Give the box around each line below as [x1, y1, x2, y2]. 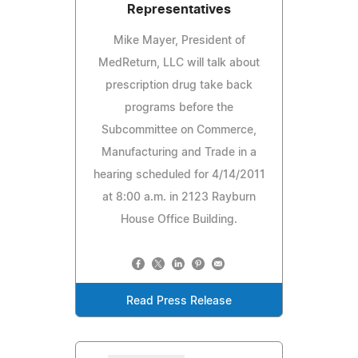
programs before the [125, 101, 233, 113]
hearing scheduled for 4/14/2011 [93, 169, 265, 181]
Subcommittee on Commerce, [101, 124, 257, 136]
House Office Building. [121, 213, 237, 225]
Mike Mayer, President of [113, 34, 245, 46]
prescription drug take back [105, 79, 253, 91]
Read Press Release [126, 295, 232, 307]
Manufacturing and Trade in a [101, 146, 257, 158]
